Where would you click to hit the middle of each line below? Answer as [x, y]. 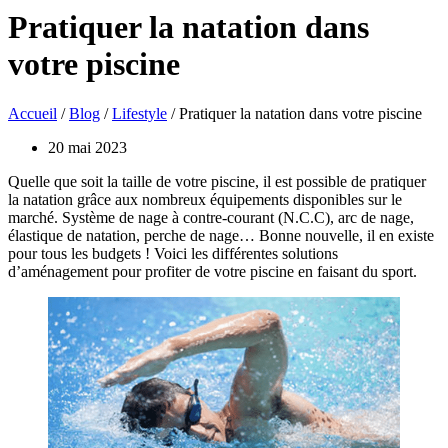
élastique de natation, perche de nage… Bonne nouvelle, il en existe [221, 235]
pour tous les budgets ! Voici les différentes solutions [173, 253]
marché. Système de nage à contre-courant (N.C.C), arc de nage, [211, 217]
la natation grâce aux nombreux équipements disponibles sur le [205, 199]
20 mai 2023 [87, 147]
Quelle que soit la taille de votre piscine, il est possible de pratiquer [217, 181]
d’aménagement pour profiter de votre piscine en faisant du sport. [212, 271]
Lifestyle [139, 113]
